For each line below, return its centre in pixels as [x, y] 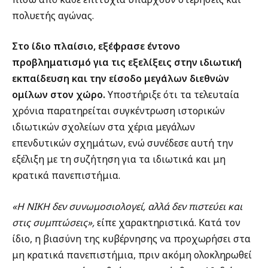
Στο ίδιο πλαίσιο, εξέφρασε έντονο [96, 46]
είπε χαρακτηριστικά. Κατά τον [167, 222]
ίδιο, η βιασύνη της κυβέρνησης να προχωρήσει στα [131, 238]
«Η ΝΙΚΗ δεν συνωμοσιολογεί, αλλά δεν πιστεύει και [127, 206]
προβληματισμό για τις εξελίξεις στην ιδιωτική [127, 63]
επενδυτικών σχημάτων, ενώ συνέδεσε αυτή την [123, 143]
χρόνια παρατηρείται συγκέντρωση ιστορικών [118, 111]
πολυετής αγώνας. [53, 15]
